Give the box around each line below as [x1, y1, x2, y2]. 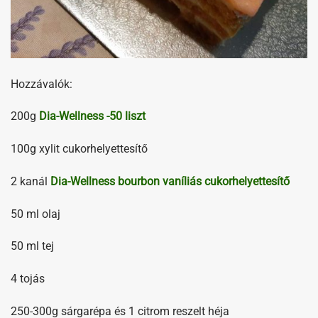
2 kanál [11, 174, 50, 188]
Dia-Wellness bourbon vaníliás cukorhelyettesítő [50, 174, 290, 188]
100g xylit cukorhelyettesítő [11, 142, 148, 156]
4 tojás [11, 272, 45, 286]
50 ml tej [11, 239, 54, 253]
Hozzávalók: [11, 77, 72, 91]
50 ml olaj [11, 207, 60, 221]
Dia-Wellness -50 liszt [39, 109, 148, 124]
